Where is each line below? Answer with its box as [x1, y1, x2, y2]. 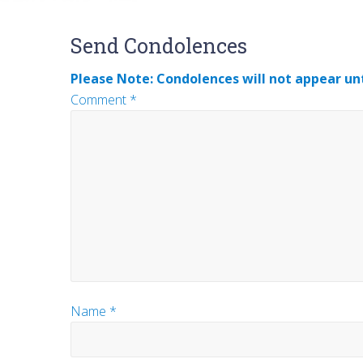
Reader [58, 19, 139, 53]
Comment [70, 90, 130, 109]
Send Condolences [70, 32, 247, 59]
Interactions [58, 49, 202, 83]
